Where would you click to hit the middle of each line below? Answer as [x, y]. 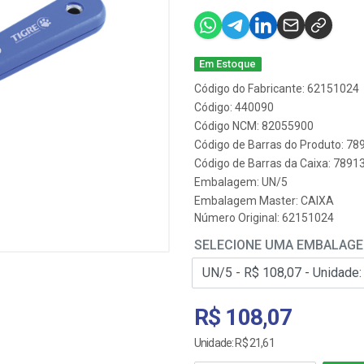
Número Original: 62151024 [264, 218]
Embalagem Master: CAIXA [264, 201]
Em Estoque [228, 64]
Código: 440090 [234, 107]
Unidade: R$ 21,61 [234, 343]
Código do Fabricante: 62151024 [277, 89]
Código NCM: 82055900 [254, 126]
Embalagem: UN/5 [241, 182]
